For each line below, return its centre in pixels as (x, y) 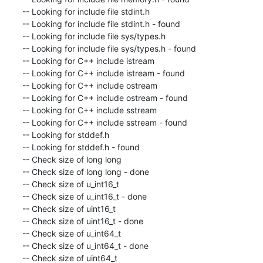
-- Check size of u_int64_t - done (85, 245)
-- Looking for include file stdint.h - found (101, 23)
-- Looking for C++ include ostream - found (105, 97)
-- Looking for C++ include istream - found (103, 73)
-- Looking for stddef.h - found (81, 147)
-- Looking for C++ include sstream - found (104, 122)
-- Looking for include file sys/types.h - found (109, 48)
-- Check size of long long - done (85, 171)
